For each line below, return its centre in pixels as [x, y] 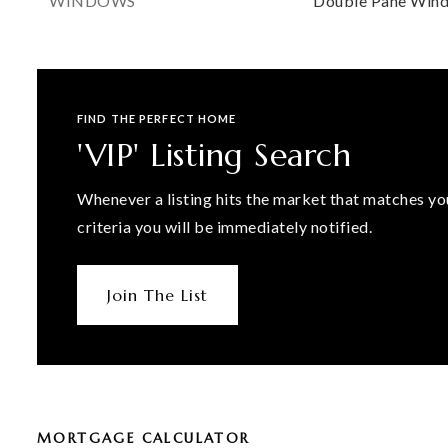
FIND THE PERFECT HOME [157, 118]
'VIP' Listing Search [214, 155]
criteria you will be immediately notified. [224, 226]
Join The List [157, 295]
